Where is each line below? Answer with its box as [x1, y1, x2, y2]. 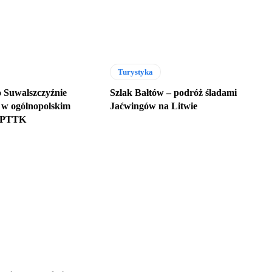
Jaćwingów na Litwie [109, 101, 197, 112]
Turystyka [117, 67, 153, 77]
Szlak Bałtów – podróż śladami [109, 87, 237, 98]
